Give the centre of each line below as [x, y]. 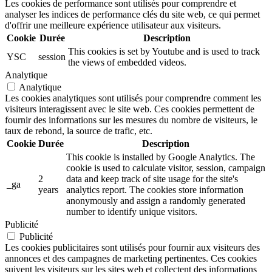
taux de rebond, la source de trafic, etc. [79, 131]
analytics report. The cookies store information [155, 189]
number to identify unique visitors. [132, 211]
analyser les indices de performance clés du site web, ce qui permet [132, 14]
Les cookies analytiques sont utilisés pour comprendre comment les [133, 98]
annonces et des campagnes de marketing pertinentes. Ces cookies [131, 258]
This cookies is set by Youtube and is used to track [164, 51]
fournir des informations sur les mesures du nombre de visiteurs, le [131, 120]
